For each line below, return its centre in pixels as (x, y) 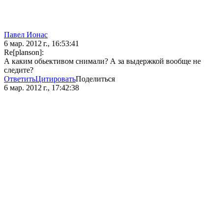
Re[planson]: (24, 53)
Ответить (20, 79)
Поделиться (95, 79)
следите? (19, 70)
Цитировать (55, 79)
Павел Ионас (26, 35)
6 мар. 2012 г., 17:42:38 (41, 88)
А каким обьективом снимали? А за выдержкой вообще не (102, 61)
